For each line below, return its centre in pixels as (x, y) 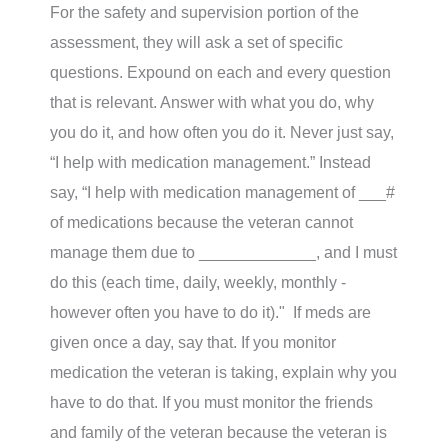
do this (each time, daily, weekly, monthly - (198, 281)
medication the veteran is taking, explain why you (223, 371)
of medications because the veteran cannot (201, 221)
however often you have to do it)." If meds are (210, 311)
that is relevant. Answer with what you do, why (212, 101)
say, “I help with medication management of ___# (222, 191)
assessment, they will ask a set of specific (196, 41)
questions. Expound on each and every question (220, 71)
